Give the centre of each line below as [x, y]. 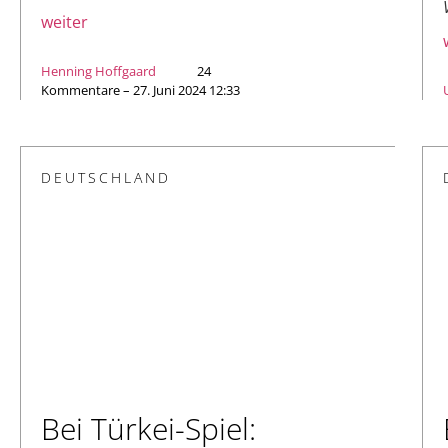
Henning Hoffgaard [98, 70]
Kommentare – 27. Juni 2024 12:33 [140, 89]
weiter [64, 21]
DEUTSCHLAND [106, 177]
